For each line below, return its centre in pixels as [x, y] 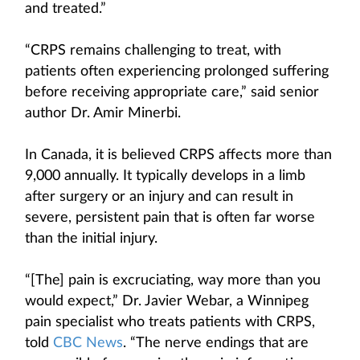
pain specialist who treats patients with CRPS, [170, 322]
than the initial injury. [91, 239]
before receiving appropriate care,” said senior [172, 92]
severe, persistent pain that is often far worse [170, 218]
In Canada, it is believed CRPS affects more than [178, 155]
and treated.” [65, 9]
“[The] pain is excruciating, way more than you [173, 280]
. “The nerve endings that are [216, 343]
